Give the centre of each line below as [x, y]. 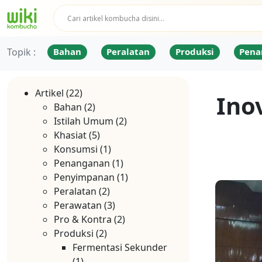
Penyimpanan [84, 177]
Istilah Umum [84, 121]
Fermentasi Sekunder [120, 247]
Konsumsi [76, 149]
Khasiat [70, 135]
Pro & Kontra [83, 219]
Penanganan [82, 163]
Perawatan [78, 205]
